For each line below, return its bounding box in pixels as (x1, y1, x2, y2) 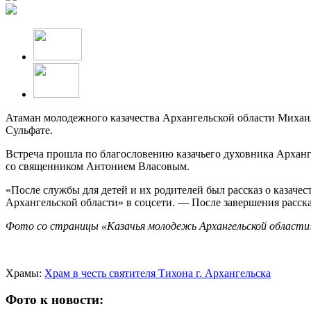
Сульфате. (6, 124, 53, 136)
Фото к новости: (6, 292, 103, 308)
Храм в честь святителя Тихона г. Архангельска (44, 267, 271, 279)
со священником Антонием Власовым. (6, 160, 190, 172)
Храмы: (6, 267, 44, 279)
